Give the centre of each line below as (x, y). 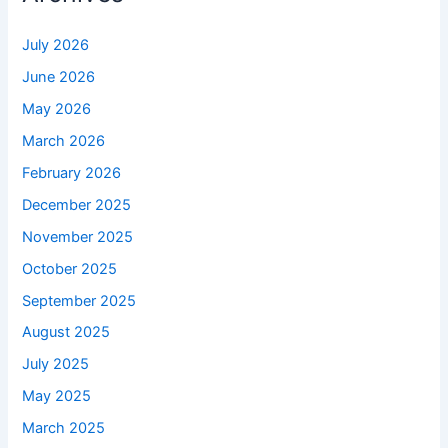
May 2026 (57, 108)
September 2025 (79, 300)
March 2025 (64, 428)
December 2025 (77, 204)
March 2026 (64, 140)
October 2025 (70, 268)
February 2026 (72, 172)
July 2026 (56, 45)
